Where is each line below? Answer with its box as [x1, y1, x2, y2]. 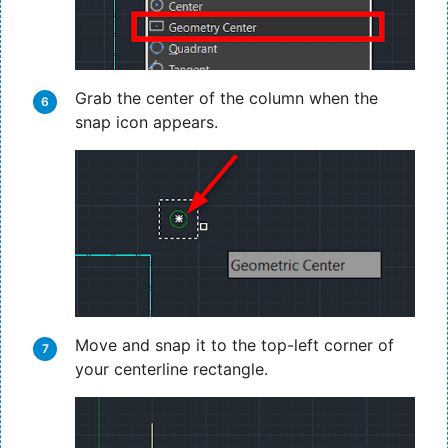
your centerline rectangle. [75, 359, 268, 380]
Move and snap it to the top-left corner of [75, 335, 394, 356]
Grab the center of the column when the [75, 88, 378, 109]
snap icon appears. [75, 112, 218, 133]
